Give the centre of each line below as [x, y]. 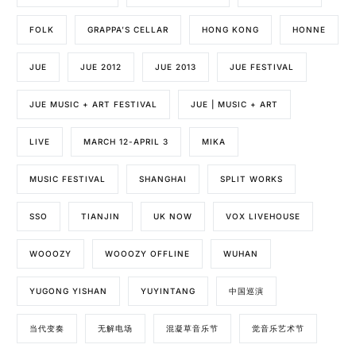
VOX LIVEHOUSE [263, 216]
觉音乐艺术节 [279, 328]
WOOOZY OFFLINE [148, 253]
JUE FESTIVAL [262, 66]
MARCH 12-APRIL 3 [126, 141]
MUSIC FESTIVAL [68, 178]
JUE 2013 [176, 66]
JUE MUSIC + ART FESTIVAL [94, 104]
